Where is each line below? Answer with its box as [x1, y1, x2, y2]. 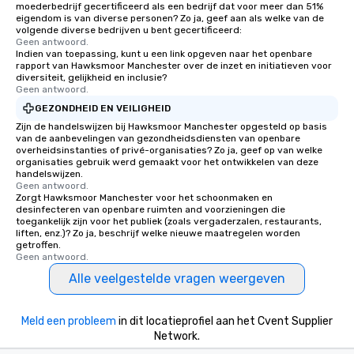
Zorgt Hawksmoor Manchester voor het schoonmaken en [16, 192, 273, 203]
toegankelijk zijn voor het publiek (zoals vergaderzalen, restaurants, [16, 216, 322, 227]
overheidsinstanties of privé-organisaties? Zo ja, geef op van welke [16, 145, 322, 156]
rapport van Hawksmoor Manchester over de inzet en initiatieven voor [16, 60, 332, 71]
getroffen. [16, 239, 61, 250]
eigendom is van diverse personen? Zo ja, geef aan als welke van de [16, 13, 324, 24]
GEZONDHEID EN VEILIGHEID [35, 102, 171, 114]
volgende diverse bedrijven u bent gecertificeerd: [16, 24, 242, 36]
